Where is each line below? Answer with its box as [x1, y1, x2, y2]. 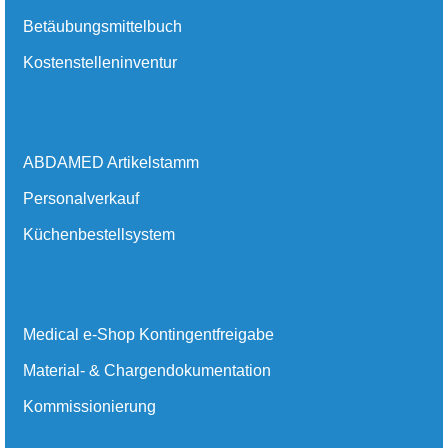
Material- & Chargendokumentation [23, 362, 271, 380]
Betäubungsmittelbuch [23, 18, 182, 36]
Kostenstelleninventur [23, 54, 177, 72]
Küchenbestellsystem [23, 226, 175, 244]
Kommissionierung [23, 398, 156, 416]
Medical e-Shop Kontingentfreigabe [23, 326, 274, 344]
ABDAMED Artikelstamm [23, 154, 199, 172]
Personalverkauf [23, 190, 139, 208]
